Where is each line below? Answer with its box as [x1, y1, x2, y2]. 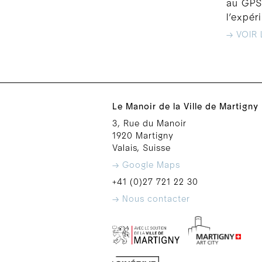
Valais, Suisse [112, 143, 171, 153]
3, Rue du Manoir [112, 119, 187, 128]
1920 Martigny [112, 131, 174, 140]
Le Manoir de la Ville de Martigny [112, 102, 258, 111]
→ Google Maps [112, 160, 180, 170]
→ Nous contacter [112, 194, 190, 204]
